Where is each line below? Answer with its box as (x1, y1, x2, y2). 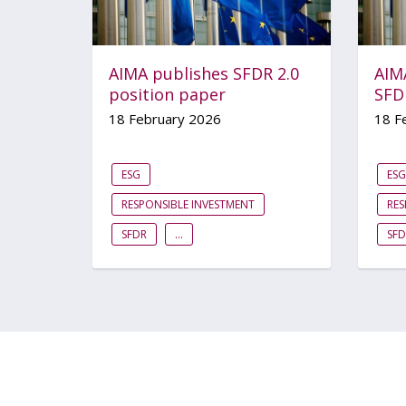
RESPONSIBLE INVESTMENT (121, 197, 255, 213)
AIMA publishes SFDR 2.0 (109, 63, 299, 85)
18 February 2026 (109, 110, 221, 129)
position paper (109, 83, 226, 106)
